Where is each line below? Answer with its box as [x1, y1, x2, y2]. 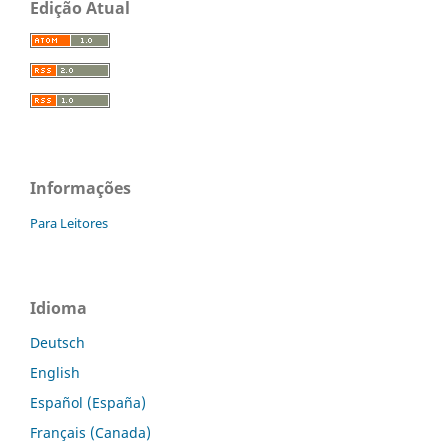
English [30, 362, 80, 382]
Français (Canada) [30, 422, 151, 442]
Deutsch [30, 332, 85, 352]
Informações [30, 176, 131, 199]
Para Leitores [30, 213, 108, 232]
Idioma [30, 296, 87, 319]
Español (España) [30, 392, 146, 412]
